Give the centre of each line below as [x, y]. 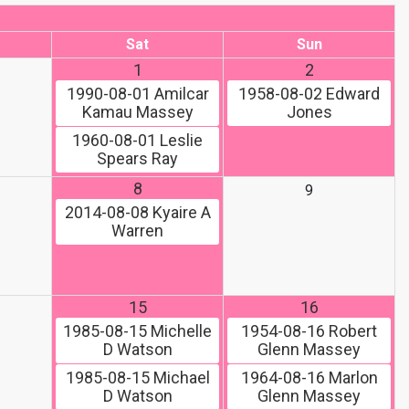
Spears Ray [137, 159]
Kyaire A [179, 213]
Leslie [179, 141]
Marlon [351, 378]
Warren [137, 231]
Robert [351, 331]
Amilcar [179, 94]
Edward [351, 94]
